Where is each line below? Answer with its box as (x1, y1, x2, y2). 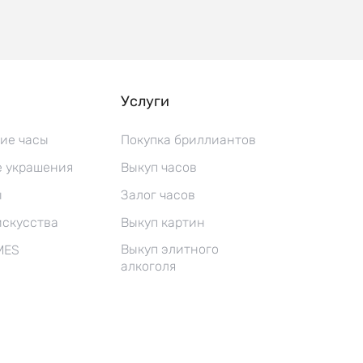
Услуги (120, 92, 169, 110)
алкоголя (120, 258, 176, 274)
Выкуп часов (120, 160, 197, 175)
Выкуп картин (120, 215, 205, 230)
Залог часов (120, 187, 195, 203)
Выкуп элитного (120, 241, 219, 257)
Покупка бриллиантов (120, 132, 256, 147)
